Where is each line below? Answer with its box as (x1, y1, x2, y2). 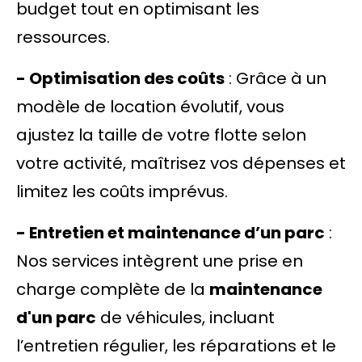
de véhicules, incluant (96, 306, 275, 329)
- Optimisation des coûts (16, 67, 225, 90)
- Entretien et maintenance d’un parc (16, 221, 325, 244)
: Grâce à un (225, 67, 326, 90)
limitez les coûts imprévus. (16, 180, 228, 203)
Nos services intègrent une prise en (16, 250, 303, 272)
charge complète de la (16, 278, 209, 301)
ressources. (16, 26, 110, 48)
